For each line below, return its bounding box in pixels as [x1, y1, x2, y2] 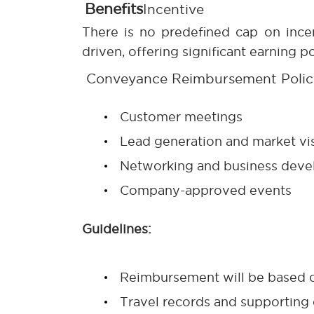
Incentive [143, 1, 204, 16]
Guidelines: [82, 221, 151, 235]
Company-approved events [120, 183, 292, 197]
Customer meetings [120, 109, 243, 123]
